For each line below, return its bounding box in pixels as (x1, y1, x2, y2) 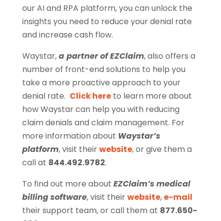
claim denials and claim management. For (22, 117, 184, 128)
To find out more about (22, 178, 113, 189)
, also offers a (144, 50, 195, 62)
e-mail (163, 191, 192, 203)
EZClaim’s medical (113, 178, 190, 189)
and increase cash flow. (22, 29, 113, 40)
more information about (22, 130, 118, 142)
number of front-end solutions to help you (22, 64, 185, 75)
